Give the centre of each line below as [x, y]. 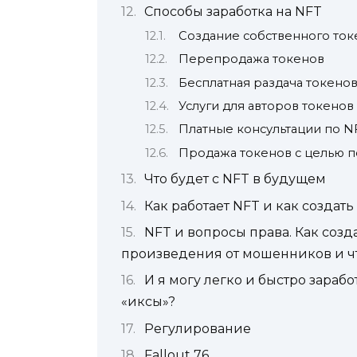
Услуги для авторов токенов [266, 106]
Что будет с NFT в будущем [235, 179]
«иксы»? [148, 302]
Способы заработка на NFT [233, 12]
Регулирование [198, 328]
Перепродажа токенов [251, 59]
